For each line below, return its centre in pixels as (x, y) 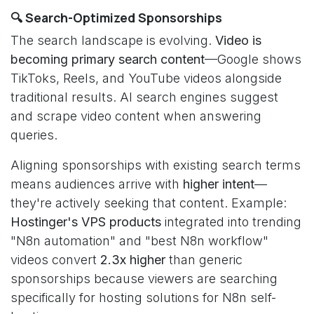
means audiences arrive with (97, 184)
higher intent (219, 184)
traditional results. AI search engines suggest (144, 97)
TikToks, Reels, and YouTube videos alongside (146, 78)
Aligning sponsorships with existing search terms (156, 165)
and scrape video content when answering (136, 116)
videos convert (55, 260)
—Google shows (253, 59)
